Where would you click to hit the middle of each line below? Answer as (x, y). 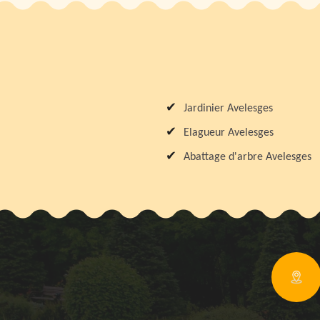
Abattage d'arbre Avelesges (247, 157)
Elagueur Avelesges (229, 132)
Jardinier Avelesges (228, 108)
